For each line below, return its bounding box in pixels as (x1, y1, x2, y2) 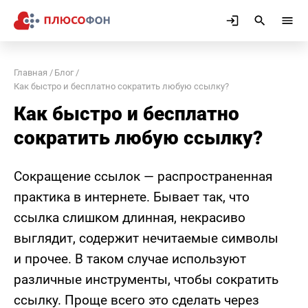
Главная (14, 67, 47, 78)
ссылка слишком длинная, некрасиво (14, 210, 245, 225)
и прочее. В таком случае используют (14, 251, 246, 267)
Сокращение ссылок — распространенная (14, 168, 272, 184)
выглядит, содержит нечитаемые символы (14, 230, 278, 246)
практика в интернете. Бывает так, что (14, 189, 250, 205)
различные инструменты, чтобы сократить (14, 272, 278, 287)
